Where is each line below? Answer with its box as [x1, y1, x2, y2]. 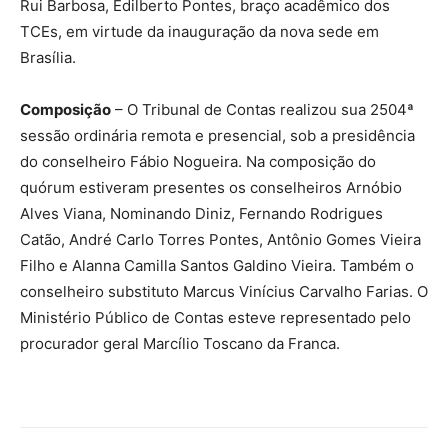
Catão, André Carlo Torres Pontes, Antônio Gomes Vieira [20, 229, 421, 249]
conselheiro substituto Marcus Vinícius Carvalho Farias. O [20, 281, 428, 301]
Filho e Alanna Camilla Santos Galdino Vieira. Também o [20, 255, 414, 275]
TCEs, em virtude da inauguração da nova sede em [20, 21, 379, 41]
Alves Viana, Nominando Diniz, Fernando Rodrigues [20, 203, 383, 223]
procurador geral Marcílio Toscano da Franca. [20, 333, 340, 353]
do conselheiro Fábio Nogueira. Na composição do [20, 151, 376, 171]
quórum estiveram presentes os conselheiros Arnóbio [20, 177, 402, 197]
